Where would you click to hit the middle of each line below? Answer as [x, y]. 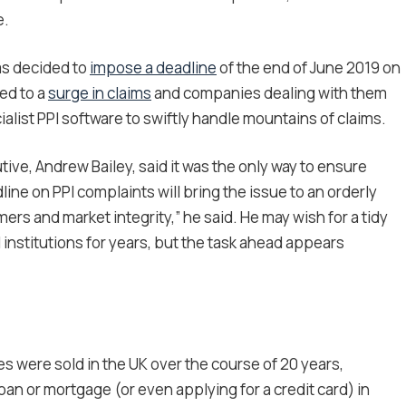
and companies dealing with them [269, 93]
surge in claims [100, 93]
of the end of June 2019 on [309, 68]
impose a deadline [153, 68]
